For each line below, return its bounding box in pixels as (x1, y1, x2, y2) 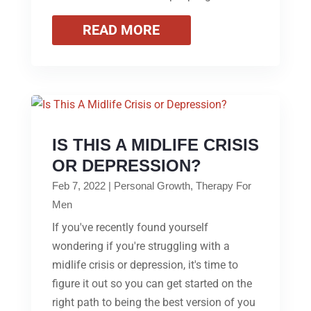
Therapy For (195, 179, 251, 192)
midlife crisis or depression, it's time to (51, 258, 238, 271)
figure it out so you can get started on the (51, 276, 252, 290)
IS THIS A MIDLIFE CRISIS (51, 135, 259, 154)
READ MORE (83, 21, 160, 38)
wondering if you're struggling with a (51, 239, 230, 253)
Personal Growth (113, 179, 190, 192)
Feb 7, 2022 (51, 179, 106, 192)
